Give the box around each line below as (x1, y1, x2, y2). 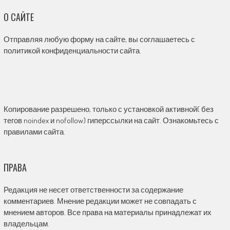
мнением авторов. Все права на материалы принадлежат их (3, 207, 212, 217)
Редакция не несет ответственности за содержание (3, 184, 183, 195)
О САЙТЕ (3, 10, 34, 24)
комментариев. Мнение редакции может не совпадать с (3, 196, 197, 206)
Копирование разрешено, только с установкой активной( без (3, 104, 214, 114)
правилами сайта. (3, 126, 65, 137)
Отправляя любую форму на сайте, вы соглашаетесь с (3, 34, 195, 44)
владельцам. (3, 218, 49, 228)
